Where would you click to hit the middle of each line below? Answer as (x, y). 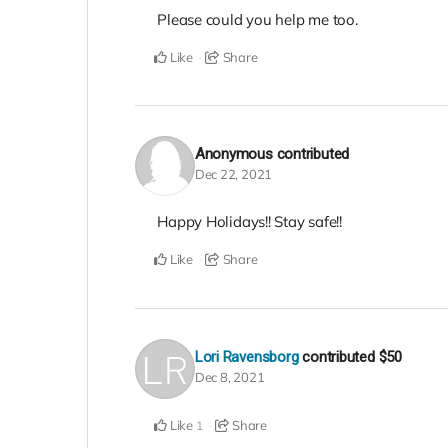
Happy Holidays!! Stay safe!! (249, 222)
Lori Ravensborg (246, 356)
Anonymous (233, 154)
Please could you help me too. (257, 19)
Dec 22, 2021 (233, 174)
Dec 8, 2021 (229, 376)
